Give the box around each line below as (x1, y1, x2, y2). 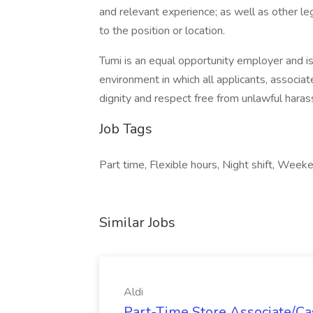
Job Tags (99, 119, 152, 138)
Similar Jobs (99, 213, 175, 232)
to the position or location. (99, 23, 225, 38)
